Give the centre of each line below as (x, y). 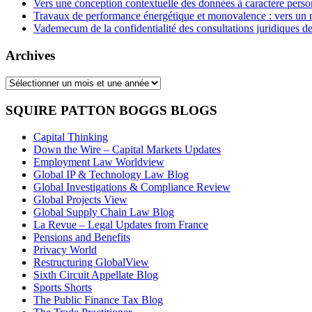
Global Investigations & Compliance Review (132, 187)
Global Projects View (80, 200)
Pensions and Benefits (82, 237)
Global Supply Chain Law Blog (104, 212)
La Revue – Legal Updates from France (121, 225)
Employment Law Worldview (99, 162)
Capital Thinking (71, 137)
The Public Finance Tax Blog (98, 300)
